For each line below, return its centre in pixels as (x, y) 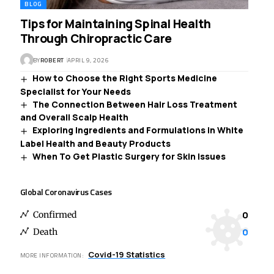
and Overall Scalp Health (74, 117)
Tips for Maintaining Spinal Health (115, 24)
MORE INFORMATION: (52, 255)
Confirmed (54, 215)
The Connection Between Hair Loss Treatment (135, 104)
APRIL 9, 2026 (88, 60)
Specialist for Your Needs (75, 91)
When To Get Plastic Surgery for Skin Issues (129, 157)
